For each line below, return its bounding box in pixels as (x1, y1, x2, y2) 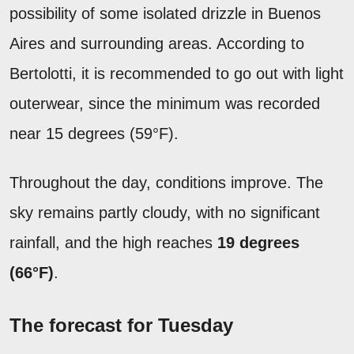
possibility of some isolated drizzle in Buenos (9, 4, 321, 22)
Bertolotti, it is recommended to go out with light (9, 64, 344, 82)
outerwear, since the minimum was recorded (9, 94, 320, 112)
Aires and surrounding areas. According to (9, 34, 304, 52)
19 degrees (217, 233, 299, 251)
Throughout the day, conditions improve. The (9, 173, 323, 191)
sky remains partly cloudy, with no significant (9, 203, 320, 221)
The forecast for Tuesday (9, 314, 233, 336)
